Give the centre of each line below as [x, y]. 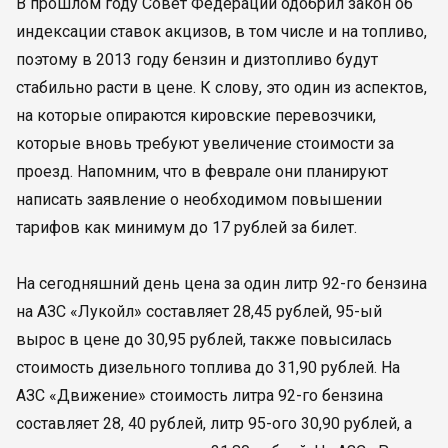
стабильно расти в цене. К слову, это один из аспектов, [221, 87]
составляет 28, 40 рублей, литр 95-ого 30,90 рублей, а [214, 423]
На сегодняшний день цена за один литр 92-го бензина [221, 283]
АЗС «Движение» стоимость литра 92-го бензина [199, 395]
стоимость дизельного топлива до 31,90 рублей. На [208, 367]
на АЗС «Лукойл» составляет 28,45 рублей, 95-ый [199, 311]
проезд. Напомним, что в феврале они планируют [202, 171]
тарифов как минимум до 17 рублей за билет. [186, 227]
